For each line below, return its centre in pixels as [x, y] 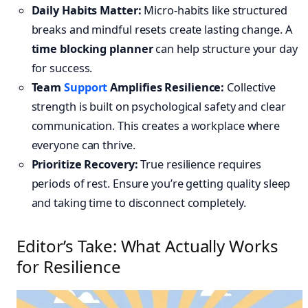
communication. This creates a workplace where [156, 125]
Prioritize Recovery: [85, 164]
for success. [62, 68]
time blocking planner [92, 48]
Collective [250, 87]
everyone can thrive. [83, 145]
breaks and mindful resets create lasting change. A [162, 29]
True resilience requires [200, 164]
